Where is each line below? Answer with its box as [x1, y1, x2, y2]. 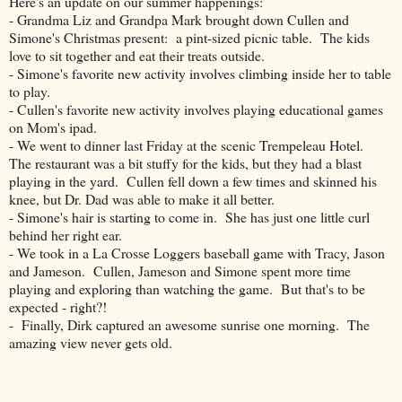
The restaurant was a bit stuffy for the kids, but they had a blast [9, 153, 362, 172]
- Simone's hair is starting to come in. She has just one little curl [9, 206, 370, 226]
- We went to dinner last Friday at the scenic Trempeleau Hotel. [9, 135, 368, 154]
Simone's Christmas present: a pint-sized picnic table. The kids [9, 27, 370, 47]
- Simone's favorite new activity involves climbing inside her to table [9, 63, 391, 83]
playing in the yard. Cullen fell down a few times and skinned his [9, 170, 377, 190]
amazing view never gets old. [9, 332, 172, 352]
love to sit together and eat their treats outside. [9, 45, 265, 65]
